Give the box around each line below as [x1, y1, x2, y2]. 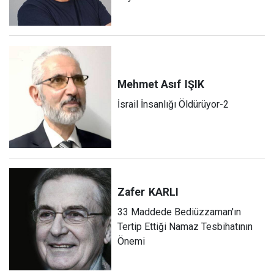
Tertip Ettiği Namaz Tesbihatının [117, 221, 253, 233]
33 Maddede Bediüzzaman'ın [117, 206, 242, 218]
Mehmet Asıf [117, 78, 182, 91]
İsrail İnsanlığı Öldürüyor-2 [117, 98, 229, 111]
